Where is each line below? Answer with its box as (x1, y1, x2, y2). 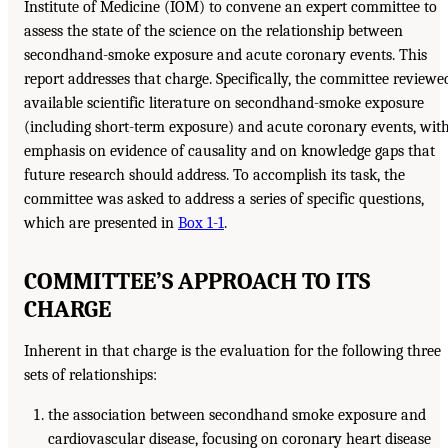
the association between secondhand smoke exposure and (48, 405, 426, 424)
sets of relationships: (24, 365, 157, 384)
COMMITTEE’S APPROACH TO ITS (24, 266, 370, 295)
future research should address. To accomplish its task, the (24, 165, 405, 184)
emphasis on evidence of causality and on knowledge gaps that (24, 141, 435, 160)
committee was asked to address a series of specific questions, (24, 189, 424, 208)
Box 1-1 (178, 213, 224, 232)
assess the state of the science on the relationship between (24, 21, 403, 40)
